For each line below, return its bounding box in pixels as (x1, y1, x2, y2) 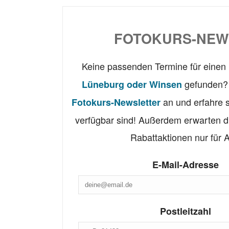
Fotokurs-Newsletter (72, 96, 161, 109)
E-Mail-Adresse (152, 158, 219, 172)
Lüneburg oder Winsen (82, 78, 182, 91)
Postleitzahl (160, 204, 211, 218)
